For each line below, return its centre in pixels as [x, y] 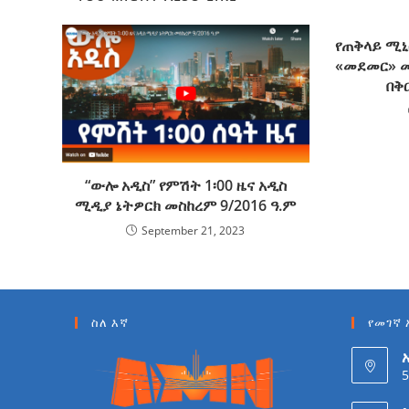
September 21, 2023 [194, 230]
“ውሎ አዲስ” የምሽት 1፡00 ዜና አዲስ [185, 185]
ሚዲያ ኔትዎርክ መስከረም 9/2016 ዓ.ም [186, 205]
